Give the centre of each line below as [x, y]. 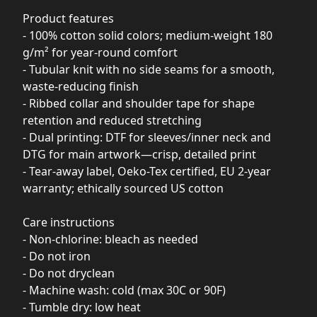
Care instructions [69, 222]
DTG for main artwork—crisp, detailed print [139, 154]
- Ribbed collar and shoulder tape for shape [139, 103]
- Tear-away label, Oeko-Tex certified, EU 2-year [147, 171]
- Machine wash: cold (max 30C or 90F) [124, 290]
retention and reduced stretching [112, 120]
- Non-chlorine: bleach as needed [110, 239]
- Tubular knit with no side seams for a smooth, [149, 69]
